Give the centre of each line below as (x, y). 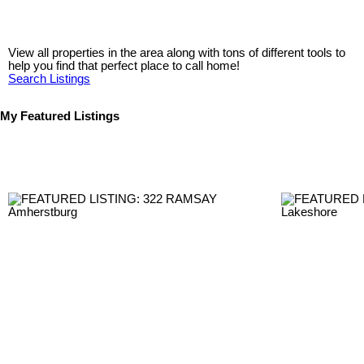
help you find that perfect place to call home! (126, 66)
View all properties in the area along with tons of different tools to (177, 53)
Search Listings (49, 79)
